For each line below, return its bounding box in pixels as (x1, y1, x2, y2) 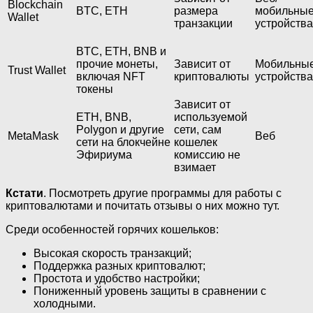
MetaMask (8, 129, 59, 142)
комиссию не (174, 148, 240, 161)
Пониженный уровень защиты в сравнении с (34, 284, 266, 297)
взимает (174, 161, 216, 173)
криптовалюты (174, 70, 249, 82)
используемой (174, 110, 247, 123)
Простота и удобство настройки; (34, 272, 200, 284)
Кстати (6, 187, 43, 199)
